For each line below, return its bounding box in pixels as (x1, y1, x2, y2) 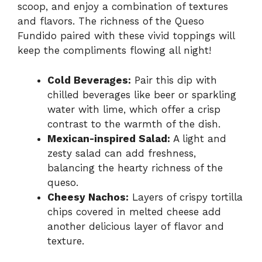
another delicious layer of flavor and (47, 220, 224, 232)
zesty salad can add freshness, (47, 147, 196, 159)
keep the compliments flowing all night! (18, 44, 211, 57)
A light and (170, 132, 226, 144)
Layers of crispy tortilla (129, 191, 243, 203)
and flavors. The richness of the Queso (18, 15, 204, 27)
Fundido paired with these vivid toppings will (18, 30, 235, 42)
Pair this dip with (131, 74, 217, 86)
